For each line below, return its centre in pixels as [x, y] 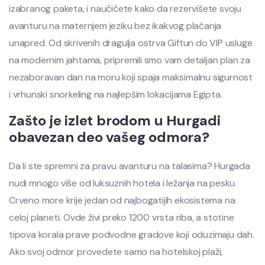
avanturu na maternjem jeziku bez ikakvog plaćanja [115, 26]
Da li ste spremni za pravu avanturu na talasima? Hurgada [130, 166]
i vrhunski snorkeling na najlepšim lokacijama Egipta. [116, 95]
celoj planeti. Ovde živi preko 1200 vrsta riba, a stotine [122, 218]
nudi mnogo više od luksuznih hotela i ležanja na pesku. [123, 183]
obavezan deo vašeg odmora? [109, 137]
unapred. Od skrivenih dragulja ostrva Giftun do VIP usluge [131, 43]
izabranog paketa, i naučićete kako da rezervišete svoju [125, 9]
